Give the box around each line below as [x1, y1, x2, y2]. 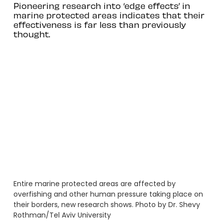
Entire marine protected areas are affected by [13, 179, 176, 189]
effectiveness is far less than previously [13, 19, 186, 29]
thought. [13, 28, 50, 39]
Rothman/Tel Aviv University [13, 210, 111, 221]
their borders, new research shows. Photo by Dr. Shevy [13, 200, 200, 210]
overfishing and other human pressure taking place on [13, 189, 203, 200]
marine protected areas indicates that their [13, 9, 205, 20]
